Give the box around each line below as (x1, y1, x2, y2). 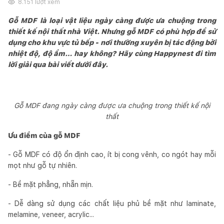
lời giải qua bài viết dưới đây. (8, 60, 108, 68)
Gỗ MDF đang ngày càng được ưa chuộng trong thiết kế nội (14, 101, 210, 109)
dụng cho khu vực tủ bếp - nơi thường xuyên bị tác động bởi (8, 38, 216, 46)
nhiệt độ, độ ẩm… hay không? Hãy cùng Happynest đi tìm (8, 49, 216, 57)
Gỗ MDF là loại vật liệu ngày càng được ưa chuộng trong (8, 16, 216, 24)
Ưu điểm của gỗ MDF (8, 131, 80, 139)
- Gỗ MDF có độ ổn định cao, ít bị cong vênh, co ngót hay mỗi (8, 150, 216, 158)
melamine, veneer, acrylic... (8, 210, 94, 218)
